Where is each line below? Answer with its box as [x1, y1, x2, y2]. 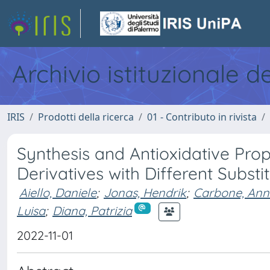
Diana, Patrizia [52, 202, 132, 218]
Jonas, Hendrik [104, 185, 186, 200]
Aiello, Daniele [19, 185, 96, 200]
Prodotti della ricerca [38, 110, 134, 124]
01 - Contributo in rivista [147, 110, 257, 124]
